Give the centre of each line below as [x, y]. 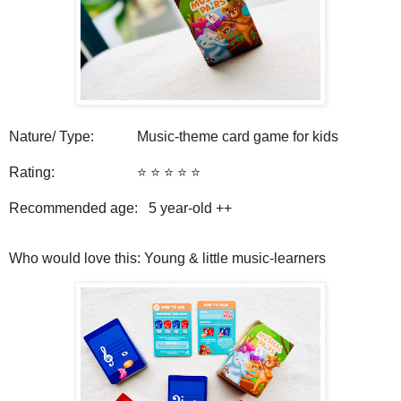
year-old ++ [196, 208]
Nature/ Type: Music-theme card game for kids [179, 136]
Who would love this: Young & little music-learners [169, 258]
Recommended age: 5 [83, 208]
